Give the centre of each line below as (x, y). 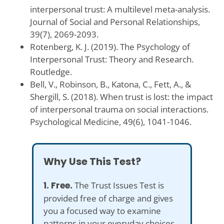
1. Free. (58, 185)
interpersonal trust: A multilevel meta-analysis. (120, 9)
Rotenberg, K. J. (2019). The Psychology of (110, 46)
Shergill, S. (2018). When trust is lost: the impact (121, 96)
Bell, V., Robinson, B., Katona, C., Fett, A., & (110, 84)
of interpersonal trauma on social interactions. (119, 109)
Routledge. (51, 71)
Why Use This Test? (92, 161)
